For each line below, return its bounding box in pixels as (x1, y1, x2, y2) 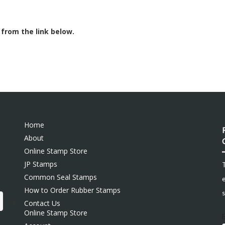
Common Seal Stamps (24, 172, 97, 182)
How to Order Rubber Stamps (24, 185, 121, 195)
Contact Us (24, 198, 60, 208)
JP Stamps (24, 159, 57, 169)
